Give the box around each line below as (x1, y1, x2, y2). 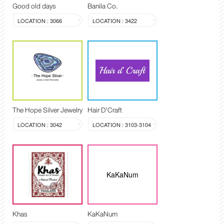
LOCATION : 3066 (17, 16, 62, 25)
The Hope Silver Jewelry (12, 104, 82, 116)
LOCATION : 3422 (92, 16, 137, 25)
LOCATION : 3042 (17, 120, 62, 129)
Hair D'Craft (87, 104, 122, 116)
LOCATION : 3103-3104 (92, 120, 151, 129)
